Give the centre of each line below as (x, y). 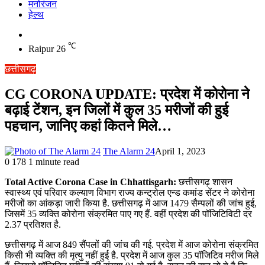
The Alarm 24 (129, 151)
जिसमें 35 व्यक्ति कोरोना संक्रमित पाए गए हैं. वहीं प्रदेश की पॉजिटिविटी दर (128, 214)
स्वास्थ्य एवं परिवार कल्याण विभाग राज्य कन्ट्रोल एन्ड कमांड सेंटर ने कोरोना (130, 193)
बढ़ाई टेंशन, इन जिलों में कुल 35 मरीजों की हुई (117, 110)
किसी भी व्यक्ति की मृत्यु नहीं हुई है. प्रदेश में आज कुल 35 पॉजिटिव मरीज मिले (132, 256)
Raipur (41, 49)
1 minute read (54, 162)
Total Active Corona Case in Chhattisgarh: (91, 182)
